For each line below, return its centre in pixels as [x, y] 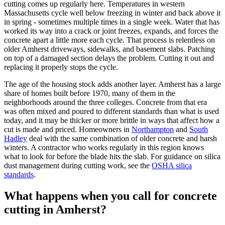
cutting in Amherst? [55, 209]
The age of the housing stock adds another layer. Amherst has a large [113, 84]
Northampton [153, 129]
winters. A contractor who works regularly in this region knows [104, 147]
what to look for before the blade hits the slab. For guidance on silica [112, 156]
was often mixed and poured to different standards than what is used [111, 111]
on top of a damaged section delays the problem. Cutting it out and [109, 58]
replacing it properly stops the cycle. [61, 67]
